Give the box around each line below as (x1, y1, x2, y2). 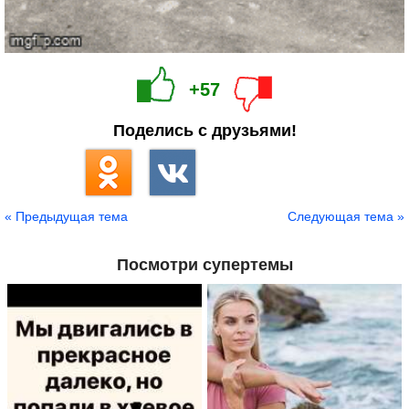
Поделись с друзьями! (112, 121, 297, 141)
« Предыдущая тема (5, 209, 128, 225)
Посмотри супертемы (116, 256, 293, 275)
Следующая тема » (288, 209, 404, 225)
